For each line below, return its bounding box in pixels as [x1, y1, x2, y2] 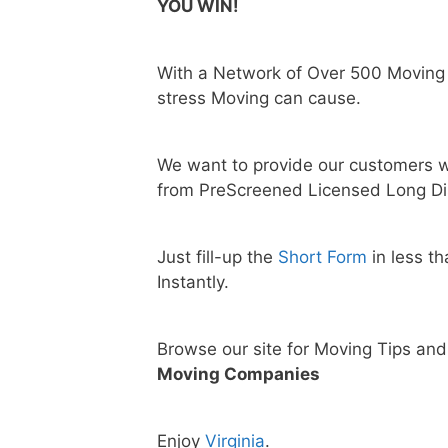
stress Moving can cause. [157, 88, 361, 109]
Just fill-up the [157, 247, 278, 268]
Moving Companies [157, 364, 320, 385]
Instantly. [157, 272, 229, 293]
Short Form [278, 247, 367, 268]
